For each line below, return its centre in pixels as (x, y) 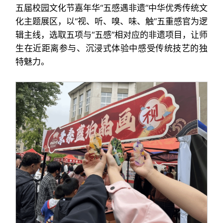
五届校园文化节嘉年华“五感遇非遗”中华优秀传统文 (111, 8)
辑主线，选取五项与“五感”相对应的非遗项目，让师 (111, 35)
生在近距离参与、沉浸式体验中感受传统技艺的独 (111, 48)
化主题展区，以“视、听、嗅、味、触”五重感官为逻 (111, 21)
